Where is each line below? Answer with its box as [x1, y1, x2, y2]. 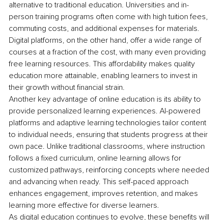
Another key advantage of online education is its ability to [9, 94, 203, 104]
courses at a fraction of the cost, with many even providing [9, 47, 208, 57]
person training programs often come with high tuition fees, [9, 11, 210, 22]
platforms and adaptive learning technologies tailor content [9, 117, 208, 128]
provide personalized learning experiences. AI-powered [9, 106, 202, 116]
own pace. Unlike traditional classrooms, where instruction [9, 141, 207, 151]
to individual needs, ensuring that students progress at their [9, 129, 210, 139]
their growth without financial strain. [9, 82, 125, 92]
